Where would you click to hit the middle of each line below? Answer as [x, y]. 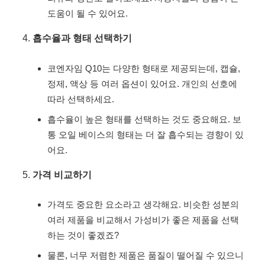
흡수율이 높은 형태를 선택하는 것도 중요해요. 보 [144, 119]
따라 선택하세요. [81, 99]
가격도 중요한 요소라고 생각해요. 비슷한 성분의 [143, 204]
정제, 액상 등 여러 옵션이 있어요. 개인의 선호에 [142, 83]
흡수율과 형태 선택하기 [82, 38]
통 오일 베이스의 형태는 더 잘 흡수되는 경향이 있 [146, 134]
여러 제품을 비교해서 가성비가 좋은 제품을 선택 [143, 219]
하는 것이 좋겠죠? [83, 235]
